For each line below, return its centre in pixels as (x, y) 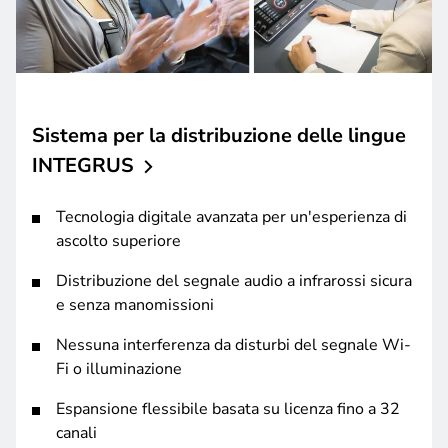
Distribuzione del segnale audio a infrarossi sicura (234, 281)
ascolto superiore (118, 241)
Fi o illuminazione (119, 369)
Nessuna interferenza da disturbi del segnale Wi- (233, 345)
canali (76, 433)
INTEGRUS (83, 166)
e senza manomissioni (135, 305)
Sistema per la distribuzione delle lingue (219, 136)
